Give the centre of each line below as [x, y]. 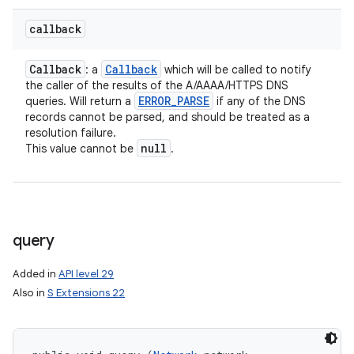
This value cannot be [81, 149]
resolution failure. [71, 133]
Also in [30, 293]
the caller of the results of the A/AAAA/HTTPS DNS [157, 85]
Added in [36, 274]
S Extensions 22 [86, 293]
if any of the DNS [260, 101]
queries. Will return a [80, 101]
